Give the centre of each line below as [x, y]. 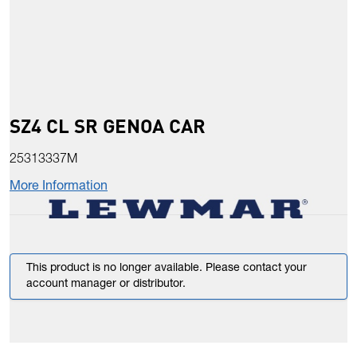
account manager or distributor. [106, 285]
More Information [59, 188]
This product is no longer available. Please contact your [167, 269]
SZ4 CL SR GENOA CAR [108, 126]
